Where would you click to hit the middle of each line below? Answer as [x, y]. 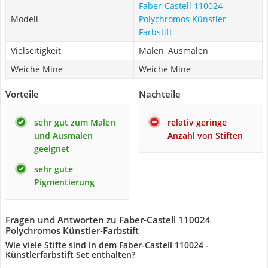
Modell [25, 19]
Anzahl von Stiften [205, 135]
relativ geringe [197, 122]
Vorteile [22, 94]
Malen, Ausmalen [173, 51]
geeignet [52, 149]
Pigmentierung [64, 182]
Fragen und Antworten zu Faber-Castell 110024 [108, 220]
